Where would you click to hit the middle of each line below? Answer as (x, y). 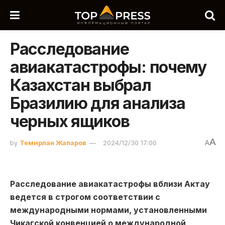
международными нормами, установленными (108, 210)
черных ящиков (70, 121)
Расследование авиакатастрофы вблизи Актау (110, 184)
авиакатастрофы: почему (108, 67)
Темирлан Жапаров (53, 142)
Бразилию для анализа (98, 103)
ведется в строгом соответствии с (85, 197)
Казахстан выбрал (81, 85)
